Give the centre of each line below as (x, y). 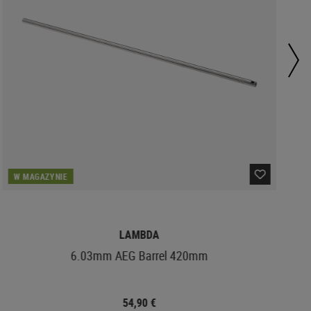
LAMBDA (139, 234)
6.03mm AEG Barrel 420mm (139, 255)
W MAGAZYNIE (41, 176)
